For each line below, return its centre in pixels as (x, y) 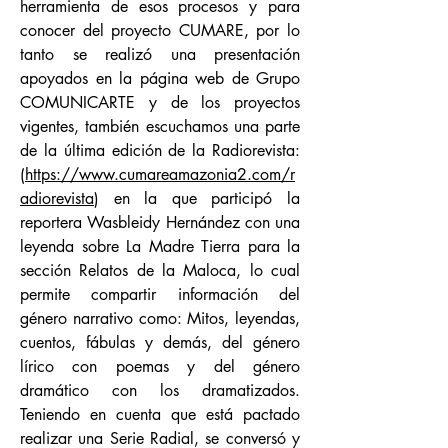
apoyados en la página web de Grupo (160, 78)
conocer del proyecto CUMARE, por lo (160, 30)
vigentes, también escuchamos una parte (160, 126)
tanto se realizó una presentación (160, 54)
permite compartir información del (160, 294)
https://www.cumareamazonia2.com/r (160, 174)
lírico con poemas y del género (160, 366)
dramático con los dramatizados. (160, 390)
